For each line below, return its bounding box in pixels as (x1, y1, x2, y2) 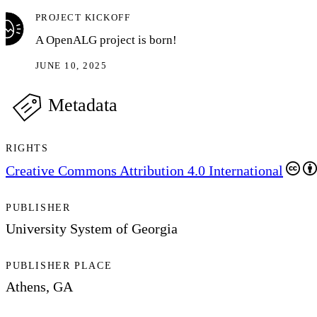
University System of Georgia (6, 221, 178, 237)
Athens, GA (6, 279, 73, 295)
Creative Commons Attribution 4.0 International (6, 162, 283, 178)
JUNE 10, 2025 (35, 59, 108, 71)
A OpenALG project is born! (35, 33, 177, 47)
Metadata (48, 94, 117, 115)
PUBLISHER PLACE (6, 260, 113, 272)
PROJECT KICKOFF (35, 11, 131, 23)
